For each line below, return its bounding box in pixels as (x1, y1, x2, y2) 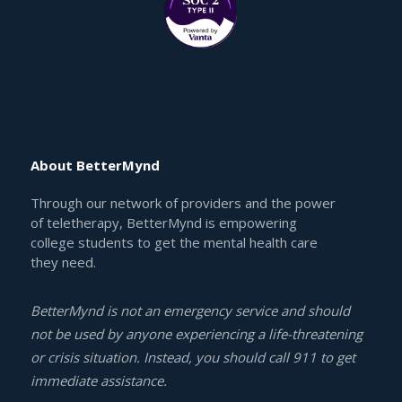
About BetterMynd (30, 155, 160, 174)
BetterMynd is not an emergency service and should (30, 301, 350, 319)
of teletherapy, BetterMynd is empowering (30, 213, 297, 232)
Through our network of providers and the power (30, 193, 336, 212)
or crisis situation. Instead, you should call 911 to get (30, 347, 355, 366)
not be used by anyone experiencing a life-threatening (30, 324, 363, 343)
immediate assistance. (30, 371, 167, 389)
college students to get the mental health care (30, 232, 318, 251)
